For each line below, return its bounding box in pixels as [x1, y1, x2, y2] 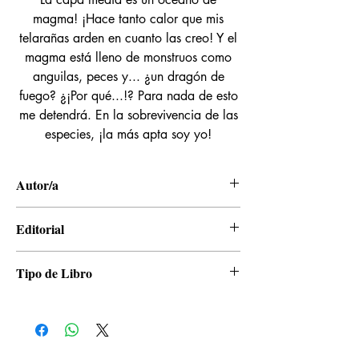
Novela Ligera [16, 296, 84, 311]
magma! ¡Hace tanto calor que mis [33, 10, 224, 27]
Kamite [16, 252, 50, 267]
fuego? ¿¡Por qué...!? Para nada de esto [18, 87, 238, 104]
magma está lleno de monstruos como [25, 49, 232, 66]
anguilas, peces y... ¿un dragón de [32, 68, 224, 85]
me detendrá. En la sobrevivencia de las [18, 107, 238, 123]
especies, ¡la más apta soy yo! [45, 126, 212, 143]
